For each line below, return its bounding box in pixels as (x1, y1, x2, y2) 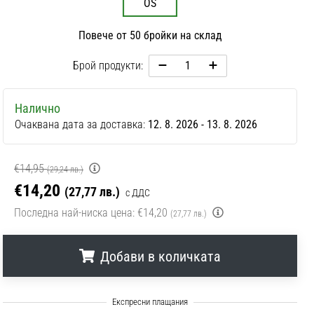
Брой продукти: (72, 59, 143, 73)
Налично (15, 102, 60, 116)
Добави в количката (100, 248, 221, 266)
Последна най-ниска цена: (14, 206, 135, 220)
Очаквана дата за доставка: (15, 118, 148, 132)
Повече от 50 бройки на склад (78, 29, 222, 43)
